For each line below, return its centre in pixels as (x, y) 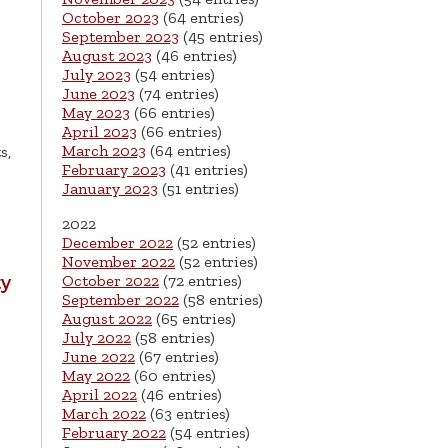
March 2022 (104, 414)
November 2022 (118, 262)
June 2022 (98, 357)
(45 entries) (221, 37)
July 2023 (96, 75)
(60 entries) (173, 376)
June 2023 (98, 94)
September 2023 (120, 37)
